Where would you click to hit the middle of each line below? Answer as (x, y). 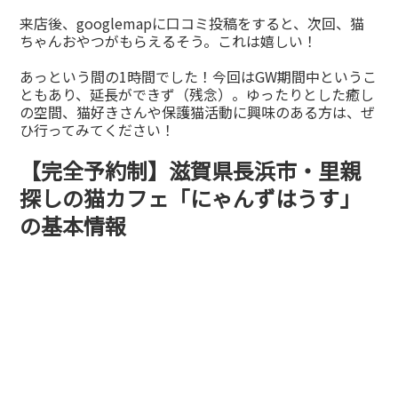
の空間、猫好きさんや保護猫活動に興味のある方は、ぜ (198, 112)
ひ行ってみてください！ (98, 130)
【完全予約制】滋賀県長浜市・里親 (191, 171)
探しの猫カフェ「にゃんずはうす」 (191, 198)
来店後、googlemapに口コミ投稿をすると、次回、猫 (192, 24)
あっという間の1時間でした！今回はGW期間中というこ (199, 77)
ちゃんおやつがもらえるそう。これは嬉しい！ (169, 41)
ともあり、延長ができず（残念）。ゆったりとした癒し (197, 95)
